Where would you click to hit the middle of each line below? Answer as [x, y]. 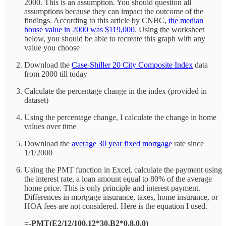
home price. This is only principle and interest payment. [112, 188]
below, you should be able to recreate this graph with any [115, 38]
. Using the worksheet [169, 29]
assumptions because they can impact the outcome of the [114, 11]
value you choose [52, 47]
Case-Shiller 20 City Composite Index [132, 65]
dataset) [36, 100]
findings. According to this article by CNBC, [96, 20]
